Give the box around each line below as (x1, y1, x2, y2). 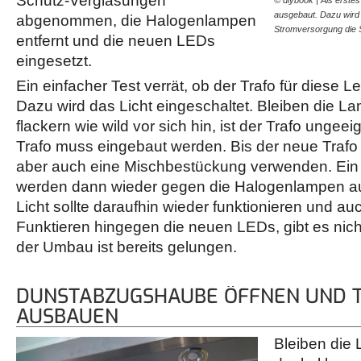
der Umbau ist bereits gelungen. (16, 239, 237, 256)
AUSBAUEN (16, 303, 118, 330)
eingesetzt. (16, 52, 92, 70)
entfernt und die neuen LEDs (16, 32, 215, 50)
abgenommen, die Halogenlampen (16, 12, 256, 30)
